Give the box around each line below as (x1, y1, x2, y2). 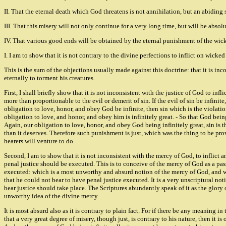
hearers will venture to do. (4, 137, 75, 145)
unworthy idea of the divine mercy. (4, 192, 99, 200)
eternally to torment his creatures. (4, 74, 95, 82)
